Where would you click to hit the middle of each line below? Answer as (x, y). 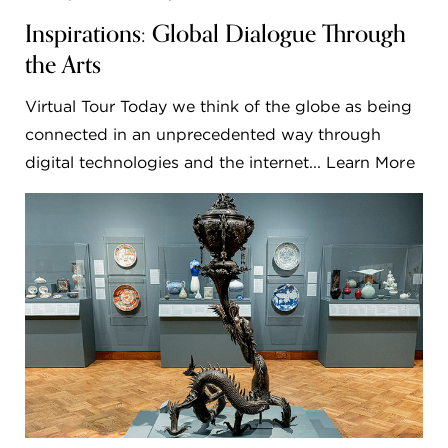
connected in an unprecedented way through (203, 135)
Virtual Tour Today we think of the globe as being (219, 107)
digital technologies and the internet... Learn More (220, 163)
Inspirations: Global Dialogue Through (215, 35)
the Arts (63, 66)
